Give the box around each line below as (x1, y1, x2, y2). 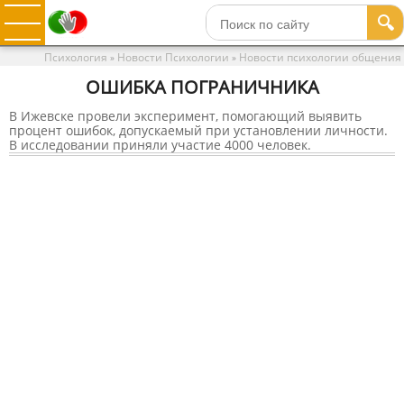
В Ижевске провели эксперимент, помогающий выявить (9, 107, 362, 124)
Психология (44, 50, 107, 65)
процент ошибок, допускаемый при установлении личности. (9, 122, 388, 139)
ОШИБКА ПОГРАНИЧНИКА (85, 75, 319, 99)
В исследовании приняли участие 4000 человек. (9, 136, 311, 153)
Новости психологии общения (239, 50, 401, 65)
